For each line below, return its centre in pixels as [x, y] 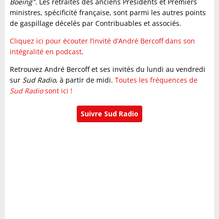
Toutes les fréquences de [156, 80]
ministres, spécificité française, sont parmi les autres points [108, 12]
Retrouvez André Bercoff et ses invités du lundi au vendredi [108, 69]
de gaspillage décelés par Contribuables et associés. [97, 23]
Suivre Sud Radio [109, 114]
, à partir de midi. [85, 80]
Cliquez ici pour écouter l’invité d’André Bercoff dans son [102, 41]
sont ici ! [59, 91]
